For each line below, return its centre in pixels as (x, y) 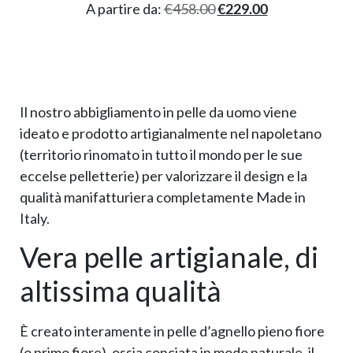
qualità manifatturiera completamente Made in (163, 197)
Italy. (35, 218)
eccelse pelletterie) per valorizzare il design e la (163, 175)
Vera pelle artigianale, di (169, 256)
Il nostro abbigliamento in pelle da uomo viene (158, 111)
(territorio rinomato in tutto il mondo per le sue (161, 154)
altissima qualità (121, 290)
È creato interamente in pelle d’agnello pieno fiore (172, 331)
